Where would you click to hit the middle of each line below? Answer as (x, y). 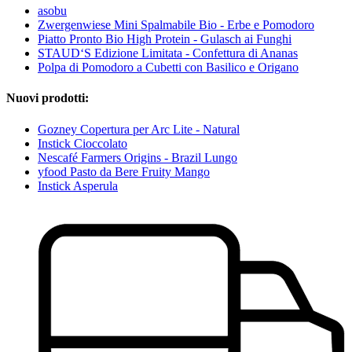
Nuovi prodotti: (48, 98)
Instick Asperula (78, 185)
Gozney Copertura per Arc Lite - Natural (139, 129)
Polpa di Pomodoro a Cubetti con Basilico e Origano (168, 68)
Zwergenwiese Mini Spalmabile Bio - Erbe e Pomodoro (176, 25)
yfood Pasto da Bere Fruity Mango (124, 171)
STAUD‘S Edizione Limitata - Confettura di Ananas (168, 53)
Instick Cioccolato (82, 143)
